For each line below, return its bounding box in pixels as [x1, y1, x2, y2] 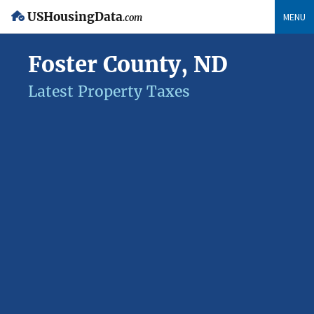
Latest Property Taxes [28, 82, 190, 101]
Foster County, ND [28, 50, 228, 78]
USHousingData [27, 10, 123, 25]
